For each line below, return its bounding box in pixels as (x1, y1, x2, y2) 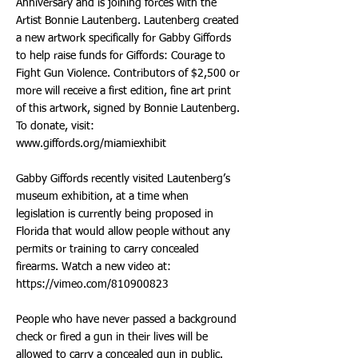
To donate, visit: (16, 121, 94, 132)
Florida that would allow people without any (16, 226, 230, 237)
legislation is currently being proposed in (16, 209, 213, 220)
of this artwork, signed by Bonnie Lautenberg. (16, 103, 240, 114)
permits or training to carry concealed (16, 244, 199, 255)
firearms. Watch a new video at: (16, 261, 171, 272)
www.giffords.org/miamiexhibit (16, 138, 166, 149)
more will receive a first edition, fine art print (16, 86, 231, 97)
